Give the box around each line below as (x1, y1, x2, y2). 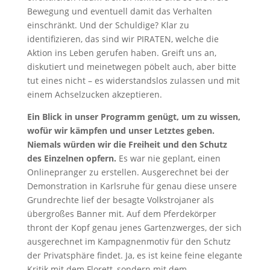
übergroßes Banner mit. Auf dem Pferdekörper (27, 207, 216, 219)
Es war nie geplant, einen (116, 152, 221, 164)
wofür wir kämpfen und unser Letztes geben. (27, 124, 215, 136)
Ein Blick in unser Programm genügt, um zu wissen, (27, 110, 240, 122)
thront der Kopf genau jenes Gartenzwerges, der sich (27, 221, 242, 233)
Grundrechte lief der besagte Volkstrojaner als (27, 193, 214, 206)
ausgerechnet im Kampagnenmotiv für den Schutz (27, 235, 231, 247)
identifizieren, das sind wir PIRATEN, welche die (27, 33, 219, 45)
